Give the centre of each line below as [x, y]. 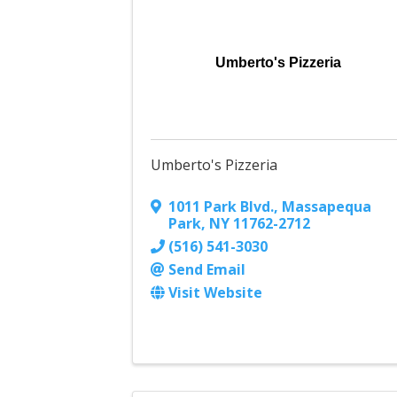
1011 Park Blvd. [222, 207]
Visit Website [216, 293]
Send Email [207, 270]
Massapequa [327, 207]
